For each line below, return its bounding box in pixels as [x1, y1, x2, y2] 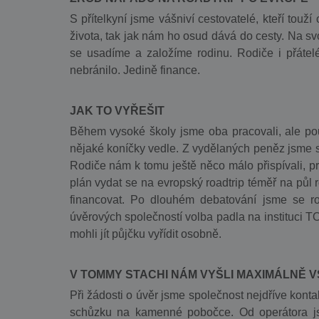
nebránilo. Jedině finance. [69, 64, 200, 76]
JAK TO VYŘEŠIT [69, 105, 164, 117]
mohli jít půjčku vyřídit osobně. [69, 228, 221, 240]
